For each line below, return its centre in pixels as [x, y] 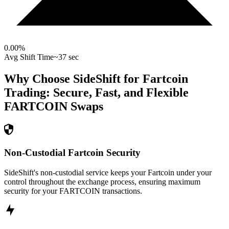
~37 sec [66, 57]
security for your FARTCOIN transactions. [73, 191]
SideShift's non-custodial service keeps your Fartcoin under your [108, 172]
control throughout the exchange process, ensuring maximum [102, 181]
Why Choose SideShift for [73, 79]
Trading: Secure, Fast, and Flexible [96, 93]
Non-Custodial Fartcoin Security [72, 152]
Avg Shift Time [29, 57]
